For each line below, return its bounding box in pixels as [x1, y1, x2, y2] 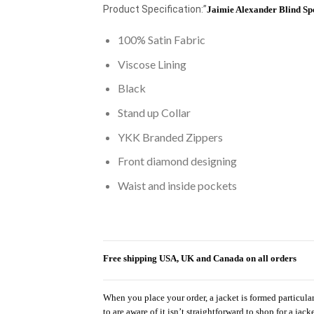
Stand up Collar [117, 105, 191, 119]
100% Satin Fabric [117, 33, 205, 47]
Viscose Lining [117, 57, 186, 71]
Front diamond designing [117, 154, 237, 168]
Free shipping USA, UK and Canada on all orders [103, 253, 296, 264]
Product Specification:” [103, 4, 207, 15]
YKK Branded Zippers [117, 130, 223, 144]
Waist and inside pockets [117, 178, 237, 192]
